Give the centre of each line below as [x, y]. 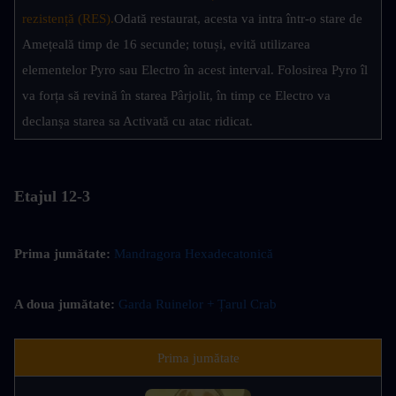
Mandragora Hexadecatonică [194, 254]
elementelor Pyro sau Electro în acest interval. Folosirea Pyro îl [195, 70]
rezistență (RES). [68, 19]
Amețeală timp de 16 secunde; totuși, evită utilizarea [166, 45]
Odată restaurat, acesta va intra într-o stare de [238, 19]
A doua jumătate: [65, 305]
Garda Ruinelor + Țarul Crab [198, 305]
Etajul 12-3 [52, 197]
